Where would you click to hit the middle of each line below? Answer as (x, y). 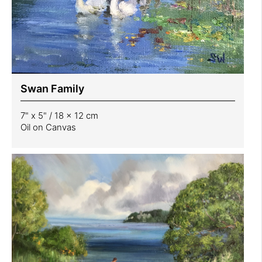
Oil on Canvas (48, 127)
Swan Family (52, 88)
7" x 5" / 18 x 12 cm (59, 115)
